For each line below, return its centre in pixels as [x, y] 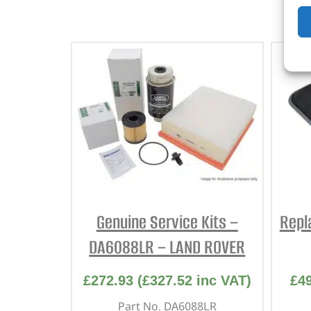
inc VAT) [221, 281]
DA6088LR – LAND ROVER [167, 247]
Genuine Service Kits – [167, 222]
